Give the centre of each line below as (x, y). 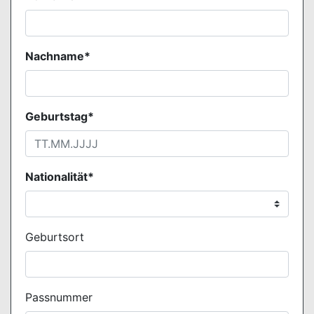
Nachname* (58, 56)
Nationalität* (60, 177)
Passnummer (59, 297)
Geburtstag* (60, 116)
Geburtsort (55, 237)
